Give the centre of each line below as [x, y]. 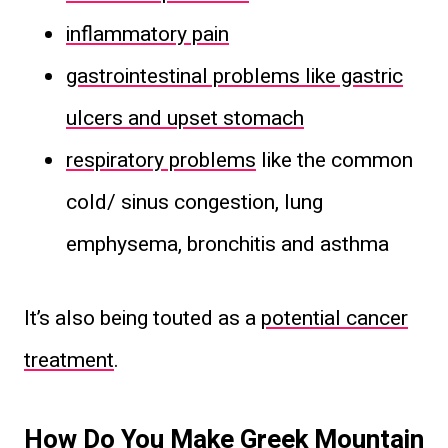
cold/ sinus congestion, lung [194, 202]
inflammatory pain [147, 34]
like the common [334, 160]
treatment [69, 360]
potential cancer [334, 318]
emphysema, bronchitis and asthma [227, 244]
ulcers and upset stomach [185, 118]
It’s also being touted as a [142, 318]
